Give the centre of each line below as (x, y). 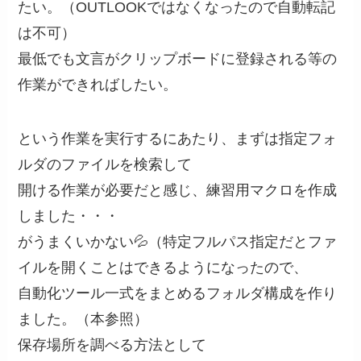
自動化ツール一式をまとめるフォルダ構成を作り (178, 294)
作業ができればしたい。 (98, 84)
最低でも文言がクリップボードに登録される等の (178, 58)
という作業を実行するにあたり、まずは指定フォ (178, 139)
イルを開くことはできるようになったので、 (163, 268)
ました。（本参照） (83, 320)
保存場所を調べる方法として (112, 345)
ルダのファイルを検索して (105, 165)
